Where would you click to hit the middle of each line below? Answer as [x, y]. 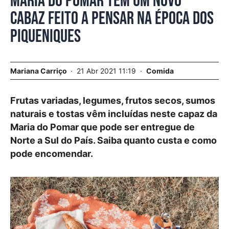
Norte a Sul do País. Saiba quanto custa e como [113, 140]
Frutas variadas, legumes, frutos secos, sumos [113, 100]
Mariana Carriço [39, 71]
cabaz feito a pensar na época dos [112, 19]
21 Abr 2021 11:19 [107, 71]
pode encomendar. [52, 154]
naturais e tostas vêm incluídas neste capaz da [114, 114]
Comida [160, 71]
